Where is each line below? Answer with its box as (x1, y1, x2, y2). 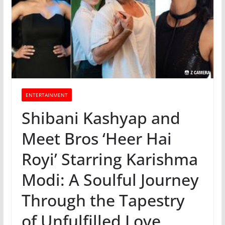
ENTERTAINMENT (25, 91, 68, 98)
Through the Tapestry (21, 189, 185, 211)
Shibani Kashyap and (21, 106, 180, 129)
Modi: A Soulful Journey (21, 168, 199, 190)
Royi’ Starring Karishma (21, 148, 198, 170)
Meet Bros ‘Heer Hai (21, 127, 172, 149)
